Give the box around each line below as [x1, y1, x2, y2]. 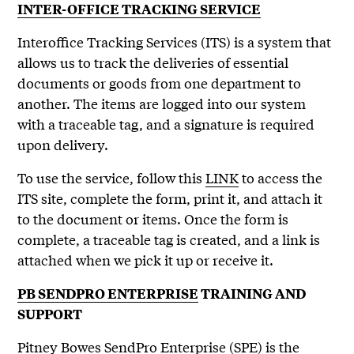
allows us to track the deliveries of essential [17, 52, 289, 72]
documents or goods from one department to [17, 73, 302, 92]
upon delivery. [17, 134, 112, 154]
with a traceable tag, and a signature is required [17, 114, 315, 134]
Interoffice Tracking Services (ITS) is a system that [17, 32, 332, 51]
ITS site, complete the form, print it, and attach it [17, 188, 323, 208]
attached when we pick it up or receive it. [17, 250, 274, 269]
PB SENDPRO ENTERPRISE [17, 284, 199, 303]
